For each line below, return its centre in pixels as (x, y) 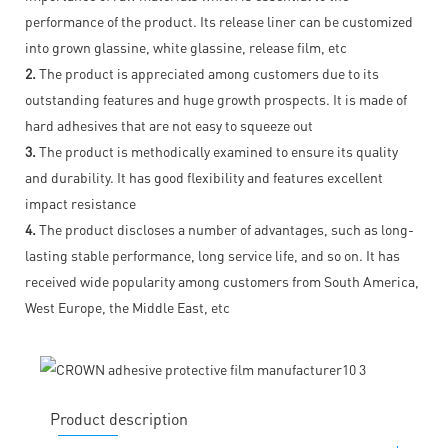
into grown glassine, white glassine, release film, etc (186, 46)
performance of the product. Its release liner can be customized (219, 20)
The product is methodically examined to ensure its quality (217, 150)
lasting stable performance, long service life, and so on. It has (212, 254)
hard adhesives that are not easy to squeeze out (169, 124)
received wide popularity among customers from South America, (222, 280)
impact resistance (80, 202)
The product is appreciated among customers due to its (207, 72)
